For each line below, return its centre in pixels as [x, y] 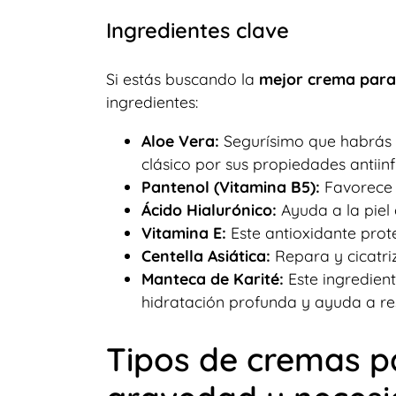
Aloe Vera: [180, 140]
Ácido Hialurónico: [211, 209]
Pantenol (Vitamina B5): [230, 186]
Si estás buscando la [182, 79]
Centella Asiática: [206, 255]
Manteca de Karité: [212, 278]
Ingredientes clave [197, 30]
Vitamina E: [183, 232]
